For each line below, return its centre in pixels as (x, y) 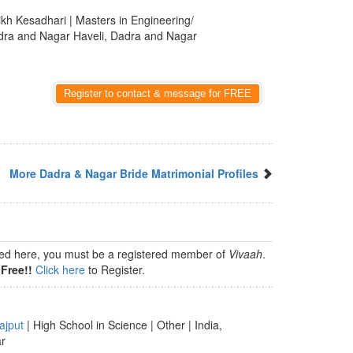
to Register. (115, 269)
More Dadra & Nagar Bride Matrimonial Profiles (134, 173)
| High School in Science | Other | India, (123, 325)
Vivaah (245, 254)
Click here (60, 269)
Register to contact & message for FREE (158, 93)
